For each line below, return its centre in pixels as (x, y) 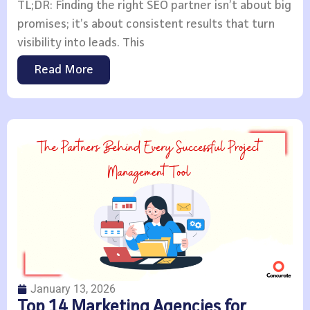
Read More (64, 70)
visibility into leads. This (81, 43)
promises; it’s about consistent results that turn (146, 24)
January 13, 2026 (73, 289)
